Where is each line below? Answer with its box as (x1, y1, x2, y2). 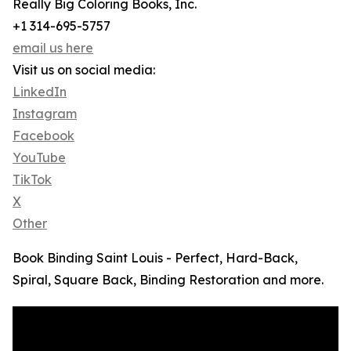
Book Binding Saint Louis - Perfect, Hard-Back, (13, 250, 298, 266)
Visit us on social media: (13, 62, 155, 78)
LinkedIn (13, 84, 67, 100)
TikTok (13, 172, 52, 188)
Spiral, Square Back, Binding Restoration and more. (13, 272, 324, 288)
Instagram (13, 106, 77, 122)
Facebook (13, 128, 74, 144)
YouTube (13, 150, 66, 166)
